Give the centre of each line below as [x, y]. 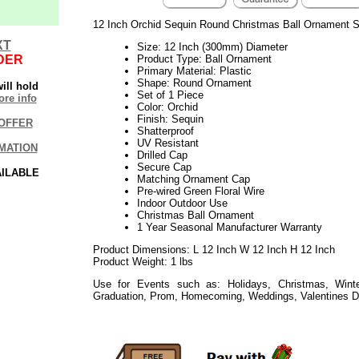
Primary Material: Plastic [194, 71]
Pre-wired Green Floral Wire [200, 191]
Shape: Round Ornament [194, 83]
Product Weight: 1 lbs [143, 261]
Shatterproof [165, 131]
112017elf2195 [126, 308]
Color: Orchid [167, 107]
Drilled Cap [162, 155]
